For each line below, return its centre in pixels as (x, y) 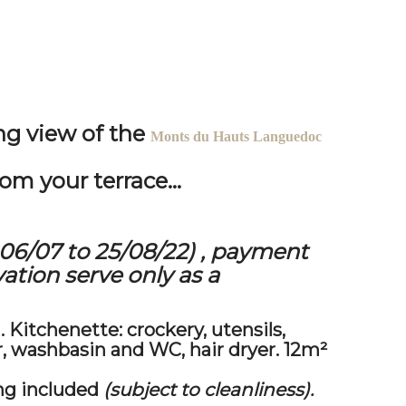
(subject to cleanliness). (208, 390)
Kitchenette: (66, 330)
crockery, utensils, (204, 330)
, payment (254, 251)
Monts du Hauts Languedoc (236, 136)
